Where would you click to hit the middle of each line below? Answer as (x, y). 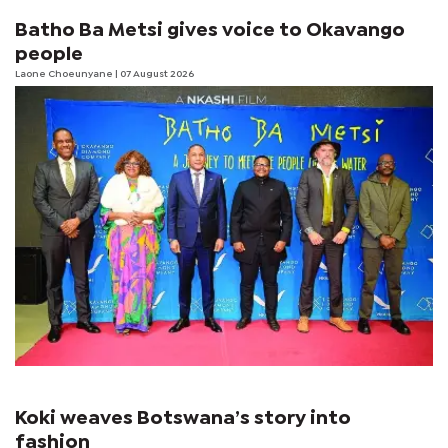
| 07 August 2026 (154, 74)
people (49, 54)
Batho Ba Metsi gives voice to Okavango (210, 30)
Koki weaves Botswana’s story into (183, 418)
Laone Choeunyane (65, 74)
